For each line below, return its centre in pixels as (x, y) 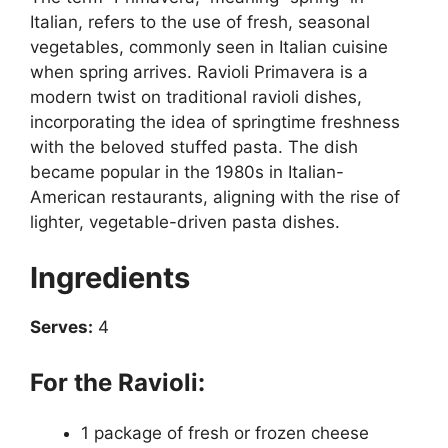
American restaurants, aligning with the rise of (215, 197)
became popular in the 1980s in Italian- (187, 172)
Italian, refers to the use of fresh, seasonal (200, 22)
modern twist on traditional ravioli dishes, (196, 97)
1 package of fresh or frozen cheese (225, 433)
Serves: (61, 326)
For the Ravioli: (117, 382)
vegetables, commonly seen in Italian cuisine (209, 47)
